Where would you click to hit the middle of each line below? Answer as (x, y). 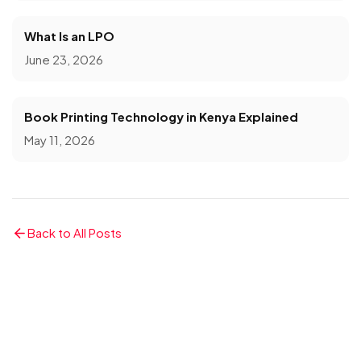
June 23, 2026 (64, 60)
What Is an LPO (69, 35)
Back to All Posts (74, 233)
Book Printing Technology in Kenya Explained (161, 116)
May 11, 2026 (60, 140)
